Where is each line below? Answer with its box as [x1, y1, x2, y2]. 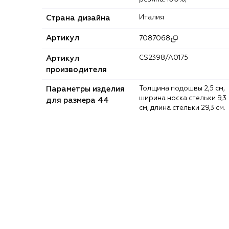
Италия [144, 14, 164, 21]
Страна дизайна [46, 14, 110, 22]
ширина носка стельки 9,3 [139, 95, 226, 102]
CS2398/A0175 [144, 54, 188, 61]
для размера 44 [46, 96, 109, 104]
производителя [46, 65, 107, 74]
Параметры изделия [46, 85, 125, 93]
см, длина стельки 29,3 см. [139, 104, 225, 111]
